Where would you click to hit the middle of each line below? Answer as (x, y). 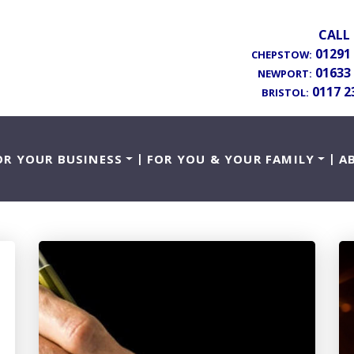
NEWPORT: (285, 73)
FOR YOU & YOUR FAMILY (231, 159)
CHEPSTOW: (282, 54)
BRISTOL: (285, 92)
